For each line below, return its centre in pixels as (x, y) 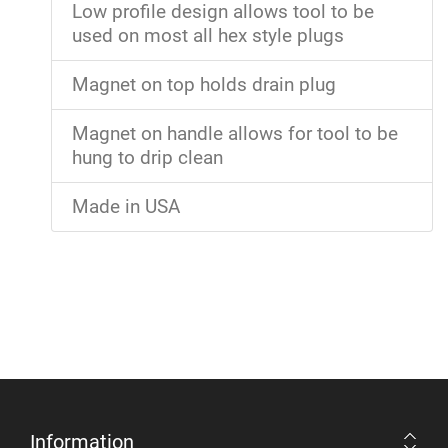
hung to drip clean (147, 158)
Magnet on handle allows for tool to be (235, 134)
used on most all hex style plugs (208, 36)
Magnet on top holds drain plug (204, 85)
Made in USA (126, 207)
